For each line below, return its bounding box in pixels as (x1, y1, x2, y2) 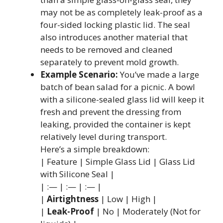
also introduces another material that (40, 31, 188, 43)
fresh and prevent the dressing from (40, 106, 181, 117)
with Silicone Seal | (40, 168, 114, 180)
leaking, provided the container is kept (40, 118, 191, 130)
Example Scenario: (40, 68, 118, 80)
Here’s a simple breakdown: (40, 143, 149, 155)
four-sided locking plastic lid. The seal (40, 18, 190, 30)
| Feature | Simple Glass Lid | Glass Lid (40, 155, 195, 167)
